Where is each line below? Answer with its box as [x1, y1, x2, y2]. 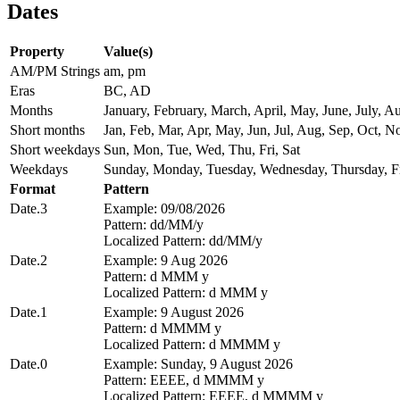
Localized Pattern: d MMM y [104, 285, 268, 301]
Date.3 [10, 201, 47, 217]
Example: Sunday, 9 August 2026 [104, 356, 293, 372]
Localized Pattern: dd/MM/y [104, 233, 262, 249]
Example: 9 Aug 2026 [104, 253, 228, 269]
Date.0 [10, 356, 47, 372]
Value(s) [104, 44, 153, 60]
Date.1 [10, 304, 47, 321]
